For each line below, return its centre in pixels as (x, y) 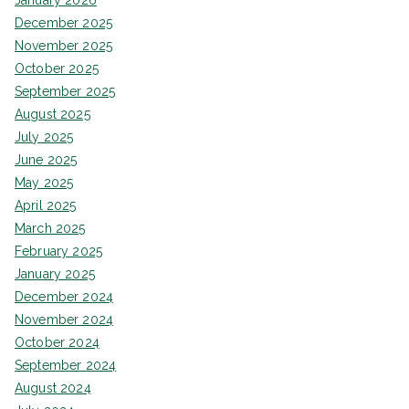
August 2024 (53, 388)
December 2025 (64, 23)
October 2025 (57, 69)
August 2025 (52, 115)
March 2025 (50, 229)
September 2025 (65, 92)
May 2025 (44, 183)
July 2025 (44, 137)
